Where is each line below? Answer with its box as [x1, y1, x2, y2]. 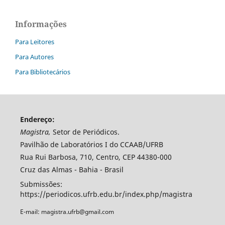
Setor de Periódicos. [50, 127, 120, 137]
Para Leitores [15, 37, 54, 46]
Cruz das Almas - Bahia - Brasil [20, 164, 124, 174]
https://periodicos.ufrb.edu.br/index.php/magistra [20, 189, 192, 199]
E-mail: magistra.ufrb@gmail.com [20, 207, 114, 216]
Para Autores [15, 52, 54, 61]
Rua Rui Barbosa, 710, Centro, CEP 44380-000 [20, 152, 172, 162]
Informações [15, 18, 67, 30]
